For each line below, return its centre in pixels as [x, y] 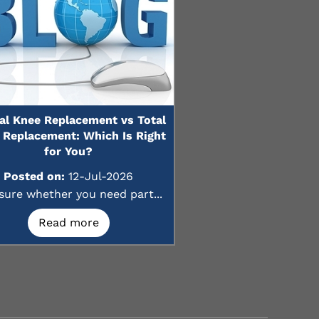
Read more [68, 223]
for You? [68, 151]
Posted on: [34, 176]
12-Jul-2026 [99, 176]
